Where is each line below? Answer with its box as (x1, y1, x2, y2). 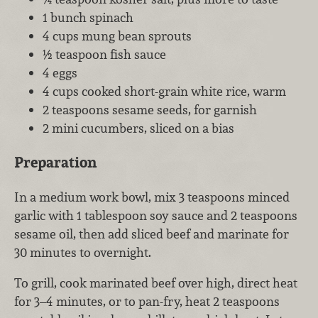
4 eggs (43, 64, 77, 81)
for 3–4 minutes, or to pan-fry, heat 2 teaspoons (14, 293, 280, 310)
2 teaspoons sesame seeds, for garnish (43, 101, 257, 118)
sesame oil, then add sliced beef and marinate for (14, 225, 289, 242)
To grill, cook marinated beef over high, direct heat (14, 275, 297, 292)
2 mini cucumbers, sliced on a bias (43, 119, 234, 136)
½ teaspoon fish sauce (43, 45, 166, 62)
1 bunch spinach (43, 9, 133, 26)
